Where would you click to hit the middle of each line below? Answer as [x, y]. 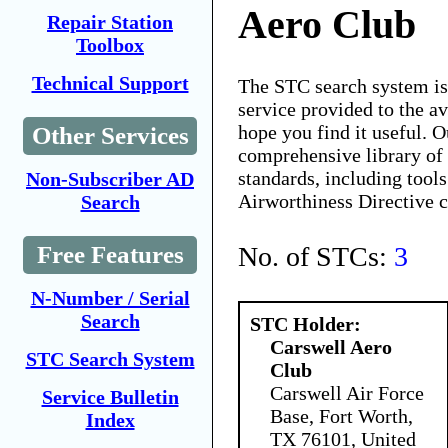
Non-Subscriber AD [110, 179]
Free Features [110, 254]
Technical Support [110, 83]
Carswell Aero [331, 346]
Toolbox [110, 45]
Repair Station [110, 22]
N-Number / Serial [110, 298]
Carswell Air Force [347, 392]
